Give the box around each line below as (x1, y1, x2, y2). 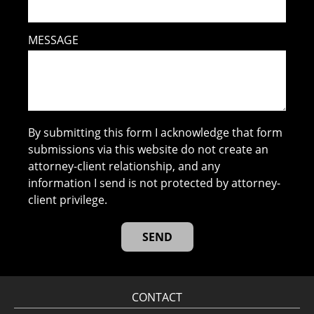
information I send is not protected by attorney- (28, 175, 281, 191)
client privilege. (28, 191, 108, 207)
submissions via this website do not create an (28, 141, 269, 157)
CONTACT (132, 289, 182, 305)
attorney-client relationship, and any (28, 158, 221, 174)
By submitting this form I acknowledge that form (28, 124, 283, 140)
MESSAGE (28, 32, 79, 48)
